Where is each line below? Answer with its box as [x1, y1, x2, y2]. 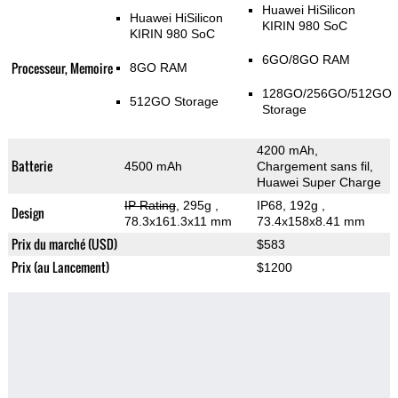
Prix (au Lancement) [11, 258, 109, 277]
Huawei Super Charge [256, 175, 381, 190]
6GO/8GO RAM [261, 52, 350, 68]
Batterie [11, 156, 52, 176]
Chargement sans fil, [256, 159, 373, 174]
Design [11, 203, 44, 223]
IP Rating [123, 198, 176, 213]
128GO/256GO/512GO [261, 86, 392, 101]
